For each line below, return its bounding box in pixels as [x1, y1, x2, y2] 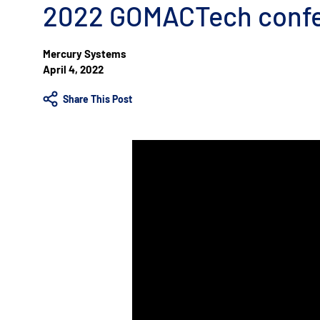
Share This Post [62, 93, 132, 106]
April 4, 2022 [43, 63, 104, 76]
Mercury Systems [43, 47, 126, 61]
